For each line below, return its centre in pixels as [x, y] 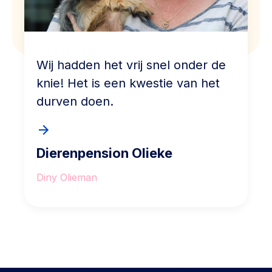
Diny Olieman [67, 178]
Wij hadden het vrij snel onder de [131, 65]
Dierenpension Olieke [104, 153]
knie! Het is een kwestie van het [128, 83]
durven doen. [75, 102]
